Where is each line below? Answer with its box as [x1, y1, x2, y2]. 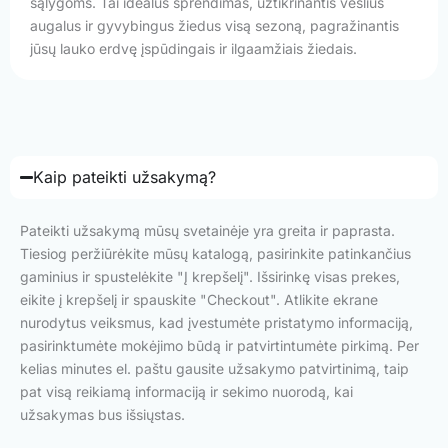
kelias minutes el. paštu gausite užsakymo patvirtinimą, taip [20, 359, 409, 377]
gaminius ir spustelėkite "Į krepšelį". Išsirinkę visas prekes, [20, 267, 400, 285]
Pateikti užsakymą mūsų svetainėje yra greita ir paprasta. [20, 221, 395, 239]
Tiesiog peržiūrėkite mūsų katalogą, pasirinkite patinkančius [20, 244, 411, 262]
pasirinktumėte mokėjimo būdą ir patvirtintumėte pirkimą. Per [20, 336, 419, 354]
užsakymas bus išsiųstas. [20, 405, 185, 423]
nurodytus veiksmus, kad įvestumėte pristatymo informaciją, [20, 313, 413, 331]
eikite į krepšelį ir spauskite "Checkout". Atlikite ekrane [20, 290, 378, 308]
